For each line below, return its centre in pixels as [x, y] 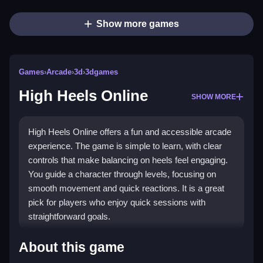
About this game [72, 247]
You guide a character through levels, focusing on [122, 174]
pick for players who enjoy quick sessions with [117, 203]
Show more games [137, 24]
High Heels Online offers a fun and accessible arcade [130, 132]
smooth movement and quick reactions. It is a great [126, 188]
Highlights [57, 241]
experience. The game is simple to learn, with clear [125, 146]
